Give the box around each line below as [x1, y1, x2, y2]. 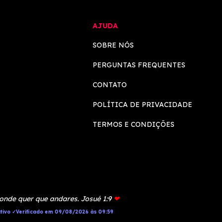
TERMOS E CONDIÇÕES [93, 120, 174, 129]
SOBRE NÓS [93, 41, 134, 50]
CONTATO [93, 80, 127, 89]
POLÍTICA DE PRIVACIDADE [93, 100, 192, 109]
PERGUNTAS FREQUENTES [93, 60, 185, 69]
